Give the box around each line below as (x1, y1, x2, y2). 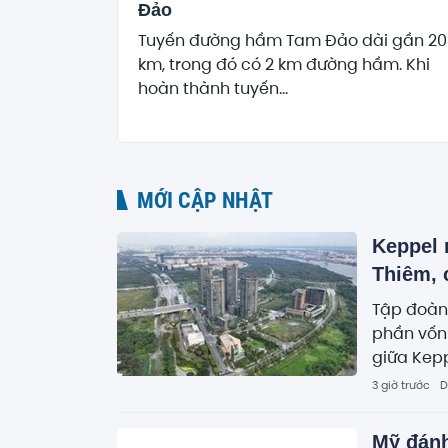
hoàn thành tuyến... (138, 77, 288, 99)
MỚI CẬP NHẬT (137, 187, 273, 213)
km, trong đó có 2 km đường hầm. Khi (138, 53, 430, 75)
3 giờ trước (372, 377, 430, 392)
